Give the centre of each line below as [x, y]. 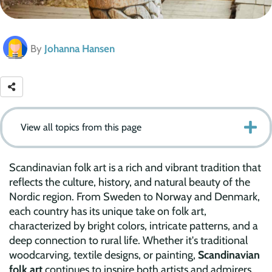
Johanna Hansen [80, 49]
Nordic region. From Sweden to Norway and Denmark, [134, 197]
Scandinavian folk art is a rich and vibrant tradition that [135, 168]
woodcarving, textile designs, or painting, [104, 255]
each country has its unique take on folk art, [108, 212]
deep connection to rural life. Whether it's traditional [128, 241]
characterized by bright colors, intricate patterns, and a [134, 226]
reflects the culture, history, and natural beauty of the [130, 182]
